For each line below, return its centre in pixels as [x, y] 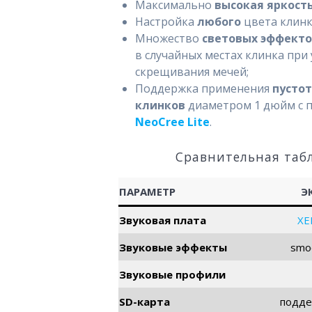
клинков [160, 105]
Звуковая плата [163, 220]
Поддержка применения [203, 88]
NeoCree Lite [172, 122]
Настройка [166, 21]
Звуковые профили [173, 274]
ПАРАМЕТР [148, 191]
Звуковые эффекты [173, 247]
